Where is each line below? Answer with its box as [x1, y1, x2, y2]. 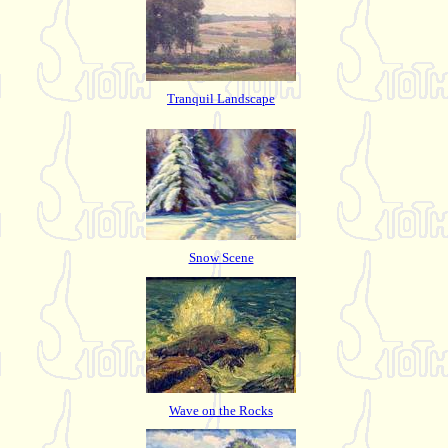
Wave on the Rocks [169, 402, 273, 418]
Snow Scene [188, 249, 254, 265]
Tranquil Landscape [167, 90, 275, 106]
